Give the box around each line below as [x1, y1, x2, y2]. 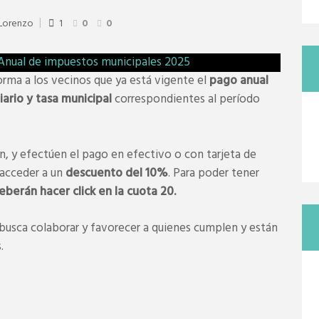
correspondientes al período [112, 90, 260, 110]
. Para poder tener [168, 163, 259, 183]
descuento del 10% [66, 163, 168, 183]
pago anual [209, 71, 268, 91]
